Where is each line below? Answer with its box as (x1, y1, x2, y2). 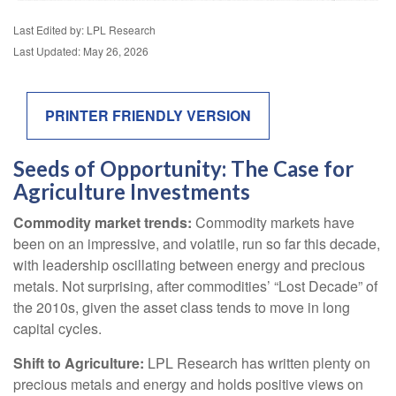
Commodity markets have (192, 211, 354, 232)
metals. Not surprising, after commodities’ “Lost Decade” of (13, 275, 377, 296)
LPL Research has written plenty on (144, 352, 370, 373)
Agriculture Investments (13, 178, 250, 204)
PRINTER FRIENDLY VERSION (45, 104, 251, 126)
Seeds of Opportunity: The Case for (13, 155, 354, 181)
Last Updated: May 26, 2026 (13, 42, 148, 58)
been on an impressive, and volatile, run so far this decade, (13, 232, 380, 254)
